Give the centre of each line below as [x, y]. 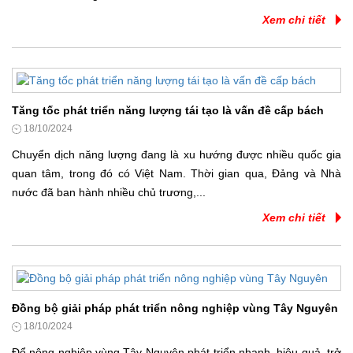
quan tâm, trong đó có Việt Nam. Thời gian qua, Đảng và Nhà [176, 174]
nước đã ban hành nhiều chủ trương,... [109, 193]
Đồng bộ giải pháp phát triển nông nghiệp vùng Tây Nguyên [175, 308]
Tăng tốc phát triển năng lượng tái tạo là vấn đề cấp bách [168, 111]
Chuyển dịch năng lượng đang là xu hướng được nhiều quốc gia [176, 155]
